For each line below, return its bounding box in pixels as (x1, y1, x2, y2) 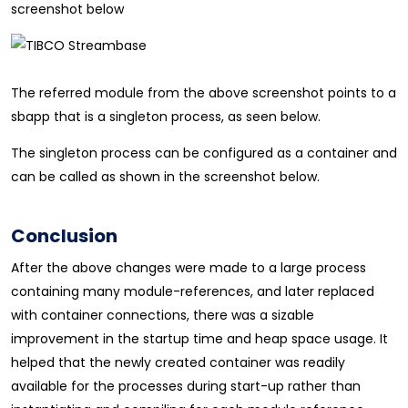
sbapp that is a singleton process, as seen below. (11, 107, 321, 126)
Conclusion (11, 223, 117, 249)
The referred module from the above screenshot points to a (11, 84, 396, 102)
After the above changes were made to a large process (11, 259, 366, 277)
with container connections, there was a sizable (11, 306, 314, 324)
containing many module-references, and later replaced (11, 282, 374, 301)
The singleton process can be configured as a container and (11, 144, 397, 162)
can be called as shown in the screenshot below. (11, 168, 320, 186)
